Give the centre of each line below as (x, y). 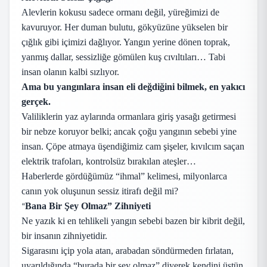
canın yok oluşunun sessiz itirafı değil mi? (100, 191)
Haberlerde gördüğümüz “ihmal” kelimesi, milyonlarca (124, 176)
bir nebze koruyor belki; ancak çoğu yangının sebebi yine (129, 131)
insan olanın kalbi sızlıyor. (70, 72)
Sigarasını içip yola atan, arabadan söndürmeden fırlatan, (128, 251)
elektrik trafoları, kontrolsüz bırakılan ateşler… (109, 161)
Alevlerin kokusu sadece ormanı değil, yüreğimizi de (120, 12)
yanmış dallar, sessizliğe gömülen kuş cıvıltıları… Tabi (123, 57)
